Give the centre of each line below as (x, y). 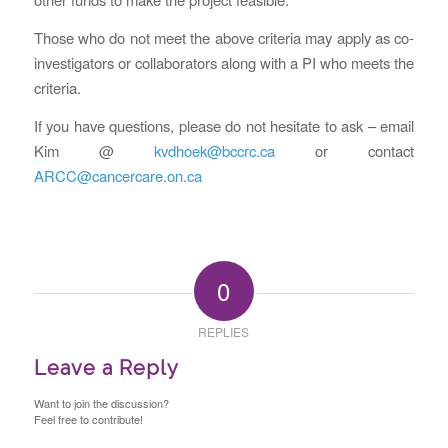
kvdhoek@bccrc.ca (214, 150)
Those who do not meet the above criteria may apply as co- (224, 37)
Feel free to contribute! (88, 419)
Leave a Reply (106, 368)
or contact (345, 150)
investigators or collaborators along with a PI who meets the (224, 62)
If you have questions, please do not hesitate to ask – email (224, 125)
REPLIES (224, 332)
